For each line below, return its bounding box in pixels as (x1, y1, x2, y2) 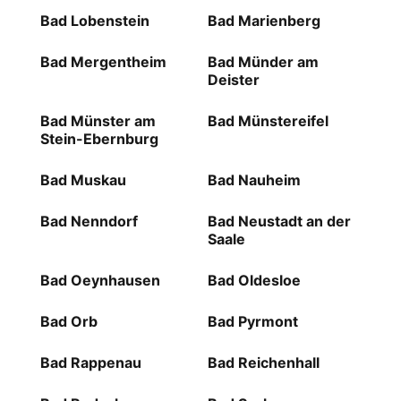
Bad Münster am (39, 112, 156, 131)
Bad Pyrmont (207, 312, 298, 331)
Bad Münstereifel (207, 112, 328, 131)
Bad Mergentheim (39, 53, 166, 72)
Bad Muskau (39, 171, 126, 190)
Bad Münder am (207, 53, 319, 72)
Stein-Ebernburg (39, 130, 158, 149)
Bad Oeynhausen (39, 271, 160, 290)
